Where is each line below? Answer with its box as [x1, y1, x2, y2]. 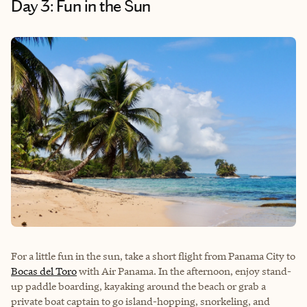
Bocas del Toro [11, 264, 77, 278]
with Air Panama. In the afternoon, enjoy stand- [77, 264, 291, 278]
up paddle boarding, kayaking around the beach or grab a [11, 279, 266, 293]
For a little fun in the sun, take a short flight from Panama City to [11, 249, 295, 262]
